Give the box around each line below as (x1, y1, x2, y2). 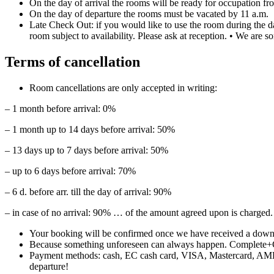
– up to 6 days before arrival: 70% (5, 166, 136, 176)
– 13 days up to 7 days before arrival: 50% (5, 145, 168, 155)
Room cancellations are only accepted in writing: (29, 83, 217, 93)
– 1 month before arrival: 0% (5, 103, 116, 114)
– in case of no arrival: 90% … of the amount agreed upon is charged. (5, 207, 273, 218)
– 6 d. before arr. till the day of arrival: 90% (5, 187, 171, 197)
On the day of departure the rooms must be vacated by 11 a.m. (29, 9, 268, 20)
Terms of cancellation (5, 54, 140, 70)
